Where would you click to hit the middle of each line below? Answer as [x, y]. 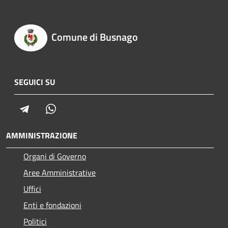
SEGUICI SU [35, 82]
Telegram [46, 108]
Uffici [32, 189]
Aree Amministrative [60, 172]
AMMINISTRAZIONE [42, 135]
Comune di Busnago [94, 37]
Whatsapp [74, 108]
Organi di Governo [55, 156]
